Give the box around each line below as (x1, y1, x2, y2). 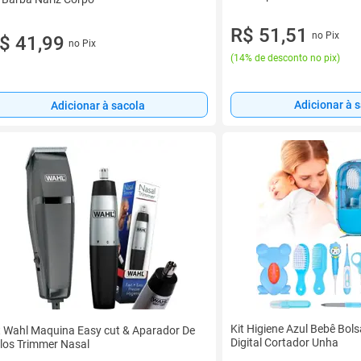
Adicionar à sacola (50, 98, 145, 112)
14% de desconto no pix (234, 52, 337, 64)
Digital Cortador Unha (230, 336, 338, 349)
